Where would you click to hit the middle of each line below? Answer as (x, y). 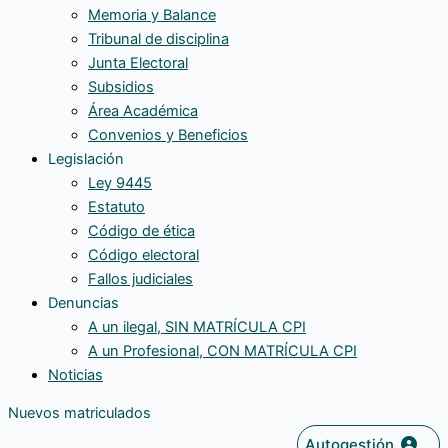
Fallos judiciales (140, 278)
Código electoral (143, 254)
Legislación (86, 158)
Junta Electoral (138, 62)
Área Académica (143, 110)
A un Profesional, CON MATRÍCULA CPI (222, 350)
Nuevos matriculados (79, 413)
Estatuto (116, 206)
